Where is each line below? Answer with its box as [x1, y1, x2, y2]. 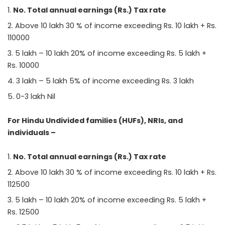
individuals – [8, 127, 56, 138]
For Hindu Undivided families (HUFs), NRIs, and [8, 115, 183, 126]
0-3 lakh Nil [16, 91, 55, 101]
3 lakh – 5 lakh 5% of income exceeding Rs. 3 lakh [16, 75, 194, 86]
